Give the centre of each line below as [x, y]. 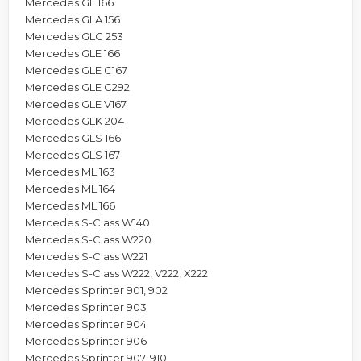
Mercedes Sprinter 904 [86, 324]
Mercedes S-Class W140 [87, 222]
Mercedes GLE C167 [76, 70]
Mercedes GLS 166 [73, 137]
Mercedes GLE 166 [73, 53]
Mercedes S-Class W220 [88, 239]
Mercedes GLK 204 [75, 120]
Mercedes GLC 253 [74, 36]
